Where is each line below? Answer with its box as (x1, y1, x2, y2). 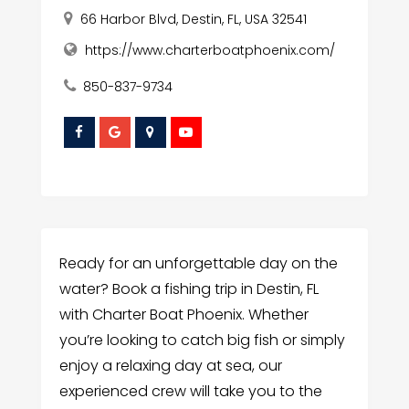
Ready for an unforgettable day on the (58, 253, 338, 274)
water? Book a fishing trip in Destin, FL (58, 278, 319, 299)
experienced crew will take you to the (58, 381, 322, 402)
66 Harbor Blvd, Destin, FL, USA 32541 (79, 10, 307, 28)
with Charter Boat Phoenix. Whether (58, 304, 309, 325)
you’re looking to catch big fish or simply (58, 330, 345, 351)
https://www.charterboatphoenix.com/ (84, 41, 335, 59)
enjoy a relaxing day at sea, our (58, 355, 282, 376)
